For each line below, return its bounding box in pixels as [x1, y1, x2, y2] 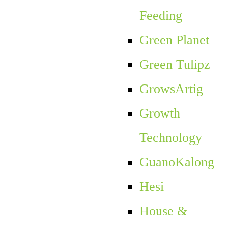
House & [139, 203, 187, 218]
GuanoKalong [139, 154, 214, 169]
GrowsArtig [139, 81, 203, 96]
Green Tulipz [139, 56, 210, 72]
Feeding [139, 8, 182, 23]
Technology [139, 130, 202, 145]
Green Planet [139, 32, 209, 47]
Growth [139, 105, 180, 121]
